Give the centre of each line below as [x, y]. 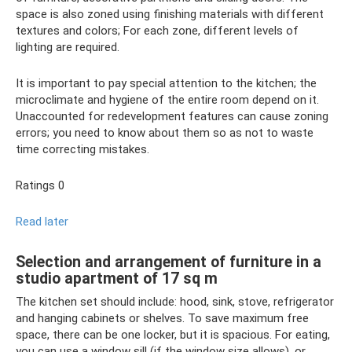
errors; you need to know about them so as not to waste [165, 133]
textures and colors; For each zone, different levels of [157, 31]
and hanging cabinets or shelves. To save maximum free [162, 319]
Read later [42, 222]
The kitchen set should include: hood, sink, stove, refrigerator [175, 302]
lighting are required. [68, 48]
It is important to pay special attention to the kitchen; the [166, 84]
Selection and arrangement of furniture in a [169, 262]
